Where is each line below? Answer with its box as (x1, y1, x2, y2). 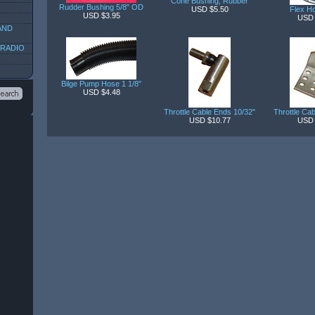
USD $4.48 (82, 88, 120, 97)
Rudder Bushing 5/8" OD (59, 3, 143, 12)
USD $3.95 (82, 11, 120, 20)
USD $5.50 (191, 5, 229, 14)
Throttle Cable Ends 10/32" (164, 108, 255, 117)
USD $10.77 (188, 116, 231, 125)
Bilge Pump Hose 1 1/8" (61, 79, 141, 89)
